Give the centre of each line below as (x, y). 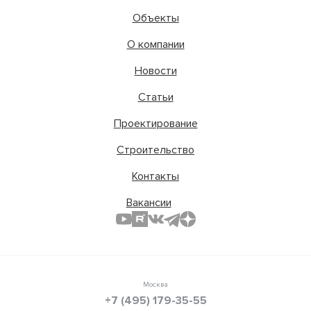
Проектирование (155, 123)
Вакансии (149, 202)
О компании (155, 44)
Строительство (155, 150)
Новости (155, 70)
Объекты (155, 18)
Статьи (155, 97)
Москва (155, 284)
